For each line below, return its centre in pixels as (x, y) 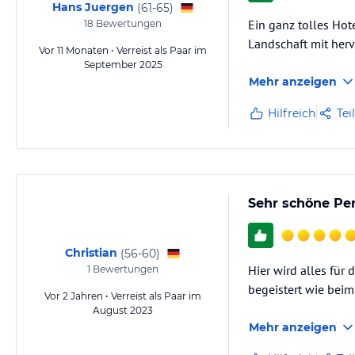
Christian (91, 253)
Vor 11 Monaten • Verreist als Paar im (123, 50)
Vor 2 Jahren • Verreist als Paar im (123, 296)
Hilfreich (292, 113)
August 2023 (123, 310)
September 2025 (123, 65)
